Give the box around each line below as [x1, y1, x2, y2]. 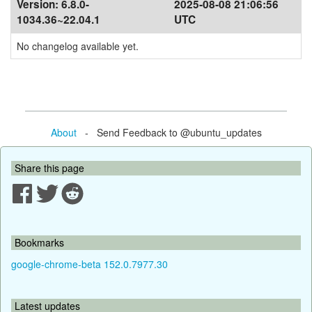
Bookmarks [15, 235, 64, 249]
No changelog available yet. [17, 39, 139, 53]
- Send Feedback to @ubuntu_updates [76, 125, 262, 139]
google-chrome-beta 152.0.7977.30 [11, 256, 168, 271]
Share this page [15, 160, 84, 175]
